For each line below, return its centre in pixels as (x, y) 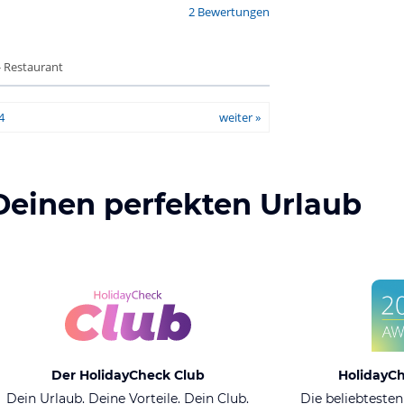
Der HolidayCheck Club (128, 375)
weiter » (239, 117)
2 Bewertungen (229, 12)
